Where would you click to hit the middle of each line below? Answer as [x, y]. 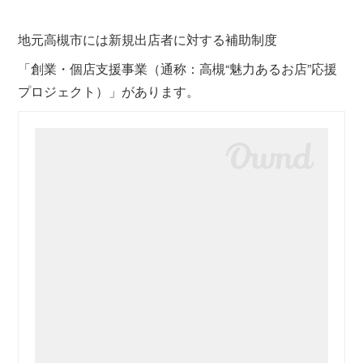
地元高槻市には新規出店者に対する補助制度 [148, 40]
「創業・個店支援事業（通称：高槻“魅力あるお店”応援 [178, 69]
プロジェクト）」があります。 [109, 92]
